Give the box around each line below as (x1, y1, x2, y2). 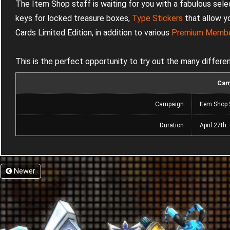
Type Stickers (132, 13, 183, 24)
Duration (160, 122, 184, 129)
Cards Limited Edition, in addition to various (15, 28, 171, 38)
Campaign (155, 101, 184, 108)
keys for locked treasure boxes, (15, 13, 132, 24)
